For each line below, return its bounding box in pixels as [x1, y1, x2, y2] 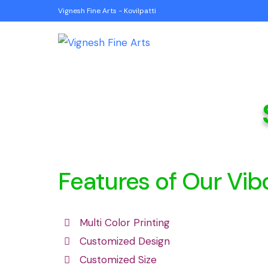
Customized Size [80, 253, 157, 266]
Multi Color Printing [80, 216, 170, 229]
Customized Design [80, 234, 170, 248]
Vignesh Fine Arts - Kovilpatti [58, 6, 158, 16]
